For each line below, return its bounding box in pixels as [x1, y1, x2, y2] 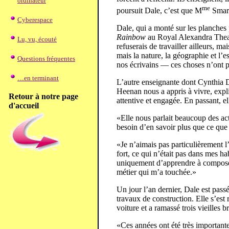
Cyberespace [17, 16, 53, 24]
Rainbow [117, 32, 146, 41]
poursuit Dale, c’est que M [117, 6, 202, 15]
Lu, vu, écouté [17, 35, 57, 43]
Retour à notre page [9, 92, 78, 101]
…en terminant [17, 74, 59, 82]
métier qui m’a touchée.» [117, 167, 196, 176]
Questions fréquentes [17, 55, 75, 62]
